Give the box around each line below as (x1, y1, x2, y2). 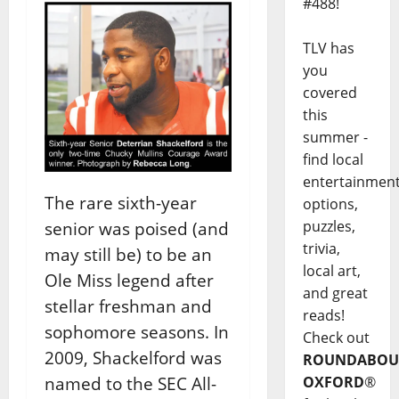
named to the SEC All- (45, 372, 216, 395)
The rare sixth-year (45, 191, 197, 214)
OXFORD (302, 372, 364, 393)
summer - (302, 127, 368, 148)
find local (302, 150, 363, 170)
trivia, (302, 239, 340, 259)
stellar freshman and (45, 295, 212, 317)
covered (302, 83, 357, 103)
